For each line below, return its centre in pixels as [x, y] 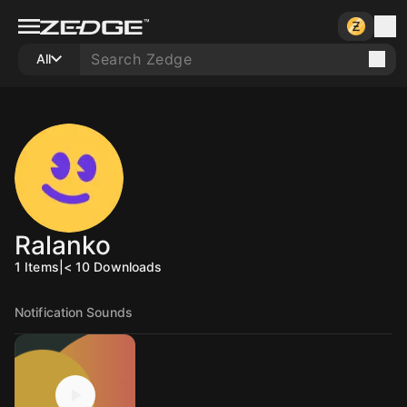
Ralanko [63, 245]
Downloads [128, 267]
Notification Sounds [74, 312]
